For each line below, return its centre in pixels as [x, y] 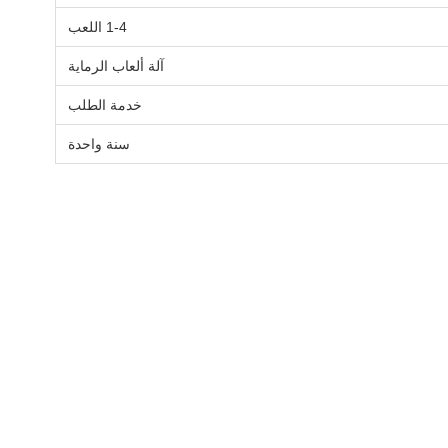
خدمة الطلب [105, 105]
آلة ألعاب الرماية [116, 66]
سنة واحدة [99, 144]
